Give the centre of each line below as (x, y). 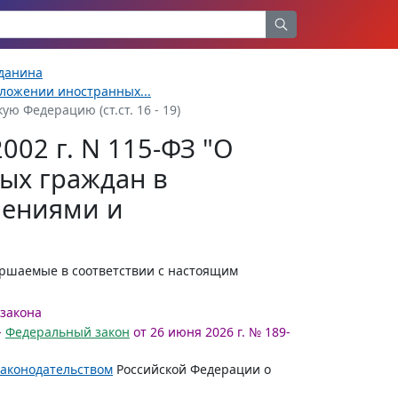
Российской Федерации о (192, 369)
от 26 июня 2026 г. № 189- (210, 332)
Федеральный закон (68, 332)
